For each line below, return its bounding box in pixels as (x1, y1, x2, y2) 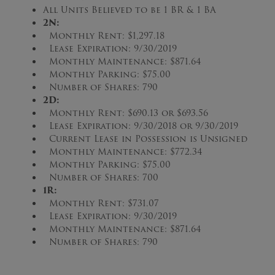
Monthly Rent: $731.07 (43, 196, 159, 210)
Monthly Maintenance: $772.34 (43, 145, 202, 158)
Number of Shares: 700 (43, 171, 158, 184)
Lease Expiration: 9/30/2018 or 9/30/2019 (43, 119, 238, 133)
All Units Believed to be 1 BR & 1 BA (43, 3, 216, 17)
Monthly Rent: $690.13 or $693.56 (43, 106, 208, 120)
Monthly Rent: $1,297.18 (43, 29, 165, 42)
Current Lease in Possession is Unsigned (43, 132, 247, 145)
